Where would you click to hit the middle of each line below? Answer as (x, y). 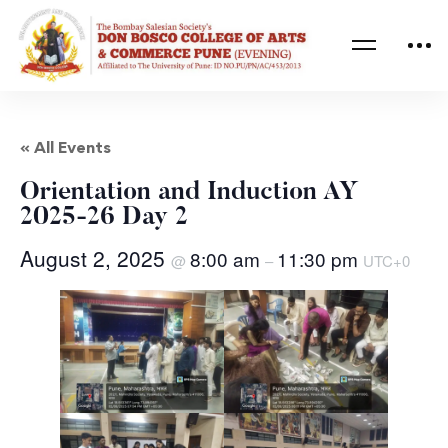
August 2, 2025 (95, 257)
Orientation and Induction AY (189, 192)
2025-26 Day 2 (104, 217)
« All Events (65, 146)
